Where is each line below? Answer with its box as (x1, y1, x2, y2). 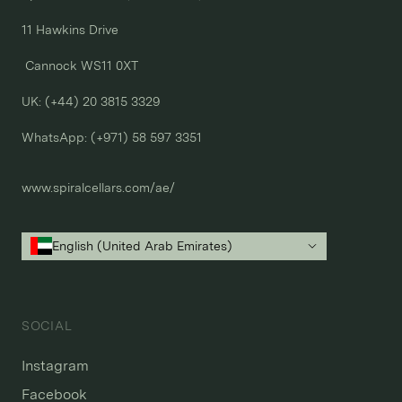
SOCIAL (22, 318, 73, 333)
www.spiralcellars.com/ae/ (22, 179, 175, 195)
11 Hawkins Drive (22, 22, 118, 37)
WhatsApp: (22, 129, 91, 144)
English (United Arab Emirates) (52, 238, 232, 253)
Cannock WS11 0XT (22, 57, 138, 73)
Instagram (22, 356, 89, 374)
